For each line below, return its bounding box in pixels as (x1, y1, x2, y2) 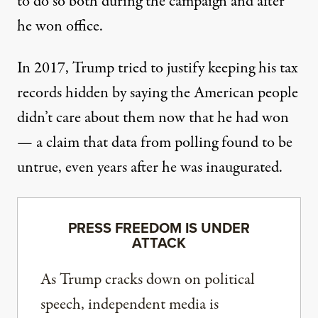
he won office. (17, 15, 103, 38)
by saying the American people (112, 82, 298, 105)
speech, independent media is (40, 293, 219, 317)
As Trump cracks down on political (40, 268, 255, 292)
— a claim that (17, 131, 111, 155)
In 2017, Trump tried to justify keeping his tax (17, 57, 298, 80)
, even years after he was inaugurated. (58, 156, 283, 180)
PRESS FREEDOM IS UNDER (68, 217, 250, 239)
